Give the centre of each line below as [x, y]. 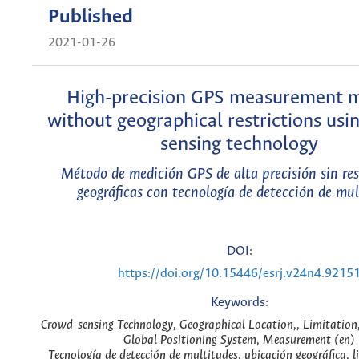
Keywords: [239, 303]
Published [91, 18]
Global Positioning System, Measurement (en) [239, 340]
